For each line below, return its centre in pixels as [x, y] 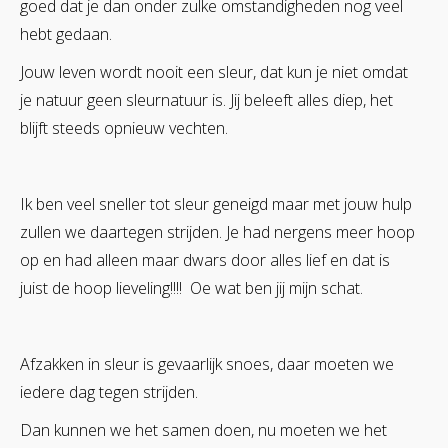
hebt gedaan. [66, 33]
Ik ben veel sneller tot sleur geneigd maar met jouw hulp [216, 203]
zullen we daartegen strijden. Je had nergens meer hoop [217, 231]
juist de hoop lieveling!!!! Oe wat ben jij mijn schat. [191, 287]
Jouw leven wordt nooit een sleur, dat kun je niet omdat [214, 71]
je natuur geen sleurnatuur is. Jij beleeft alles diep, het [206, 99]
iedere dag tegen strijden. [109, 391]
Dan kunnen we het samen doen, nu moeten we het [203, 429]
